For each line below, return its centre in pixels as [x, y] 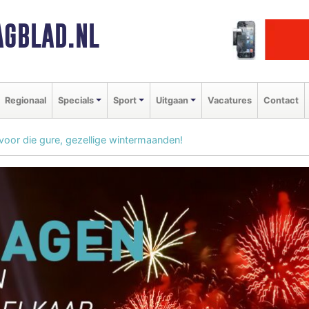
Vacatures [229, 100]
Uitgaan [172, 100]
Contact [281, 100]
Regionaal [26, 100]
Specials [76, 100]
